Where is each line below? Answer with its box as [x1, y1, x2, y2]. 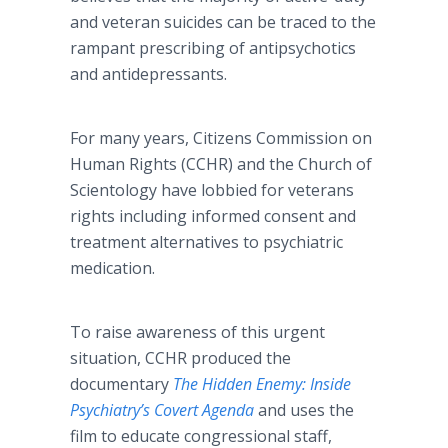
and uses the [254, 399, 354, 421]
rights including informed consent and [70, 205, 356, 227]
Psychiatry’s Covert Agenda [70, 399, 254, 421]
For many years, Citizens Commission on [70, 127, 372, 149]
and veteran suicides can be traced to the [70, 11, 376, 33]
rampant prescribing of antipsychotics [70, 37, 356, 59]
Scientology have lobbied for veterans [70, 179, 354, 201]
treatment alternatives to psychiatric [70, 231, 343, 253]
